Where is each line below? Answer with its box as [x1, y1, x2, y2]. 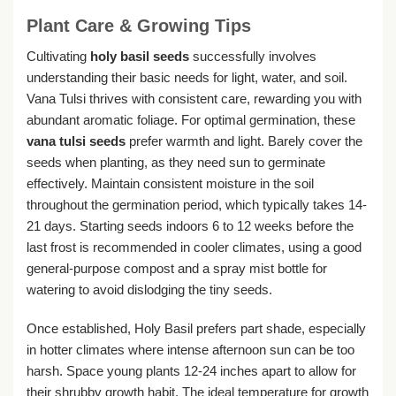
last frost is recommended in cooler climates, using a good [27, 240, 362, 255]
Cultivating [27, 49, 90, 65]
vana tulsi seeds [27, 133, 126, 149]
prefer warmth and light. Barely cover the [126, 133, 362, 149]
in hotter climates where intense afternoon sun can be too [27, 341, 354, 357]
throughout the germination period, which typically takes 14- [27, 197, 367, 213]
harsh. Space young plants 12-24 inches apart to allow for [27, 362, 356, 378]
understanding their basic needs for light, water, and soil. [27, 70, 347, 86]
